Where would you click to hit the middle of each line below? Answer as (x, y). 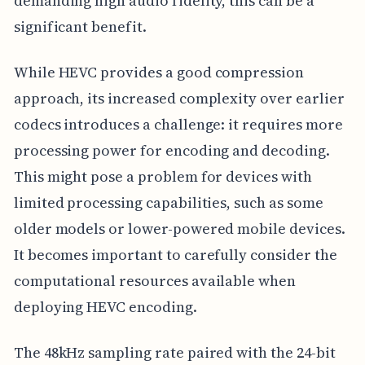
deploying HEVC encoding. (105, 307)
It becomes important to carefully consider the (175, 255)
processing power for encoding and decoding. (172, 150)
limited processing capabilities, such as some (168, 202)
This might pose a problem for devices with (163, 176)
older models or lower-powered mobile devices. (179, 229)
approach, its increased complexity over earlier (179, 98)
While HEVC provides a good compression (158, 72)
